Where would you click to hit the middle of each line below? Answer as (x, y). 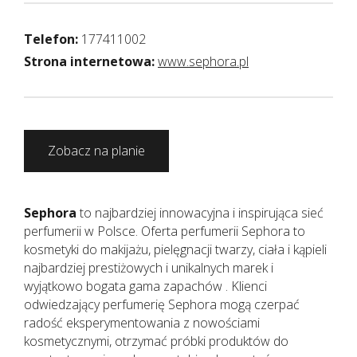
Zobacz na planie (96, 150)
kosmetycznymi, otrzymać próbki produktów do (156, 341)
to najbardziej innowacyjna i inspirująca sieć (200, 212)
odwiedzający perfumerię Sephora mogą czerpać (162, 304)
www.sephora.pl (203, 61)
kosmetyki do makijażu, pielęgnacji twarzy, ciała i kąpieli (175, 249)
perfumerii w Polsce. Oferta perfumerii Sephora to (165, 231)
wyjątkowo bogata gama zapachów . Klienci (145, 286)
